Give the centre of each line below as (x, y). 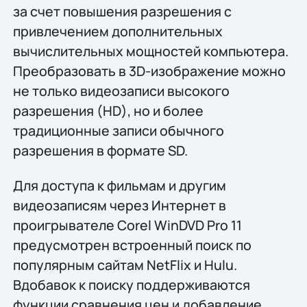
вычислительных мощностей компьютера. (150, 51)
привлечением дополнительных (118, 31)
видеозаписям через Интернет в (119, 206)
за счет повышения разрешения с (122, 11)
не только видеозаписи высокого (121, 90)
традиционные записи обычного (118, 130)
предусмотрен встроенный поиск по (132, 245)
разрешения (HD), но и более (108, 110)
